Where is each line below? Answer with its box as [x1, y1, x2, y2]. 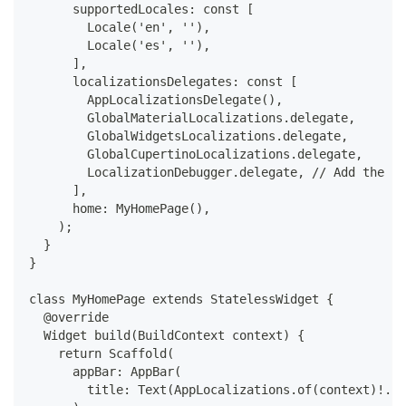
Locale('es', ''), [29, 38, 210, 53]
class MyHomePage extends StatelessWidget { [29, 292, 333, 307]
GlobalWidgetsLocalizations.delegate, [29, 129, 348, 144]
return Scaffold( [29, 346, 174, 362]
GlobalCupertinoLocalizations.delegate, [29, 147, 362, 162]
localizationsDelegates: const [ [29, 74, 297, 90]
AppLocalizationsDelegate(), [29, 92, 283, 108]
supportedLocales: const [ [29, 2, 254, 17]
